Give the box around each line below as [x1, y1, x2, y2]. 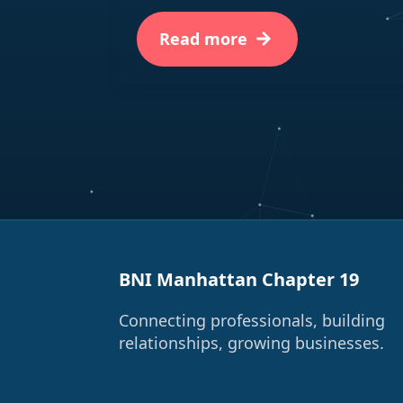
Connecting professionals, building [119, 309, 385, 331]
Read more [159, 27, 247, 49]
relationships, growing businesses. [119, 331, 384, 354]
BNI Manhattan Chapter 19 [119, 266, 359, 291]
